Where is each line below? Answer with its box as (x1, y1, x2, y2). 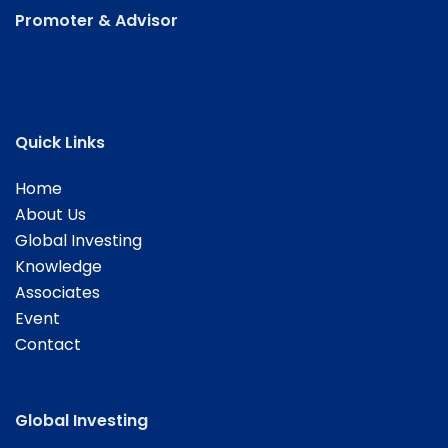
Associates (15, 281, 100, 305)
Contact (15, 333, 81, 357)
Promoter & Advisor (15, 9, 178, 33)
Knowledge (15, 255, 102, 279)
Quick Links (15, 131, 105, 155)
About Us (15, 203, 86, 227)
